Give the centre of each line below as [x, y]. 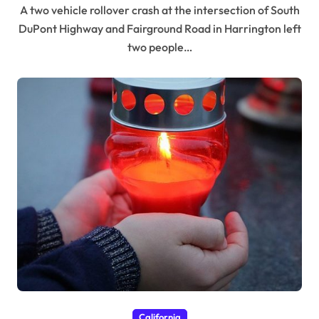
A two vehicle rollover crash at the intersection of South [23, 10]
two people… [159, 47]
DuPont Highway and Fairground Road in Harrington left [159, 28]
